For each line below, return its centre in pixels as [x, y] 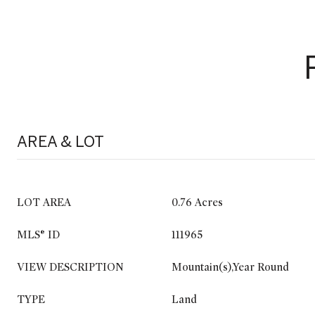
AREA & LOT [60, 141]
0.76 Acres [197, 202]
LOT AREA [44, 202]
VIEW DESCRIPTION [70, 267]
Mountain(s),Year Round [230, 267]
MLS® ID [38, 235]
